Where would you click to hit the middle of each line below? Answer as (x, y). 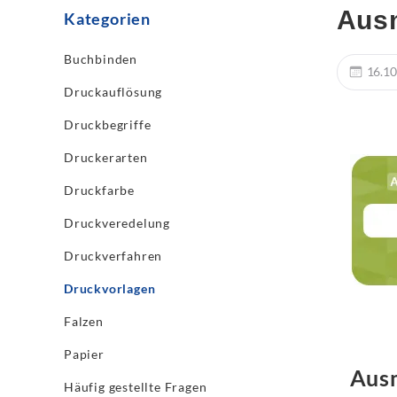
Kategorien (107, 19)
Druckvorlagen (110, 288)
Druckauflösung (113, 92)
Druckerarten (106, 157)
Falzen (84, 321)
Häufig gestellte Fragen (136, 387)
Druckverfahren (113, 256)
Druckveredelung (117, 223)
